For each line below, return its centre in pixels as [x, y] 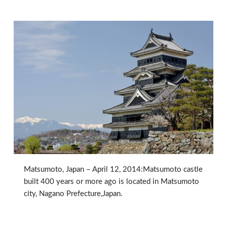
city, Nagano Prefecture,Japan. [73, 194]
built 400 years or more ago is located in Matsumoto [111, 182]
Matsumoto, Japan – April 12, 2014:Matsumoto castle [113, 170]
